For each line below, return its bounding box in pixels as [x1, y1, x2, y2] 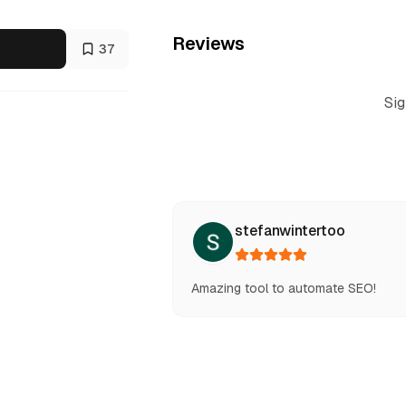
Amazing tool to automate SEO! [191, 280, 377, 296]
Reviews [172, 32, 246, 55]
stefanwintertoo [235, 221, 346, 240]
